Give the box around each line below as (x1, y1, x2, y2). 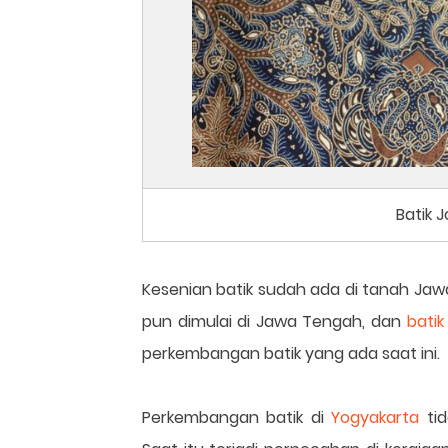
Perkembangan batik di (142, 406, 332, 429)
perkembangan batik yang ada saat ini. (142, 342, 440, 365)
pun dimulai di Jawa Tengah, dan (142, 310, 407, 333)
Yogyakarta (331, 406, 420, 429)
